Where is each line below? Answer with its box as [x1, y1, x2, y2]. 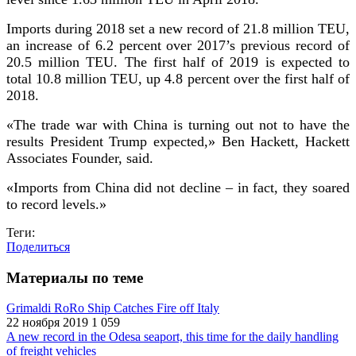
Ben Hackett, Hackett [215, 133, 350, 149]
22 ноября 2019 [6, 315, 88, 330]
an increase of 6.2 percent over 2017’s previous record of [6, 37, 350, 53]
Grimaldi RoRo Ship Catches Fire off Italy [6, 301, 219, 315]
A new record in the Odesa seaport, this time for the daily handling [6, 330, 339, 344]
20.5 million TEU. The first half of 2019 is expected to [6, 53, 350, 70]
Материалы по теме [6, 269, 143, 286]
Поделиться [6, 239, 70, 253]
